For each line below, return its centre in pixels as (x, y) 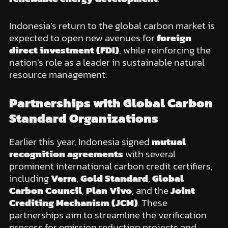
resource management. (58, 74)
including (30, 179)
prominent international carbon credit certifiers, (111, 166)
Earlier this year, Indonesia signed (80, 142)
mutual (168, 142)
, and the (151, 191)
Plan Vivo (109, 191)
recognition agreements (66, 154)
